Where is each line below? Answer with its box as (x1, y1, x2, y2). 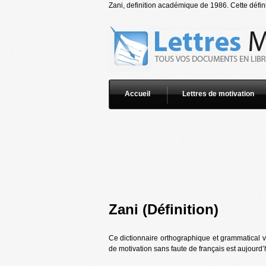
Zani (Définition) (108, 201, 218, 217)
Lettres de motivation (182, 90, 254, 98)
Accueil (124, 90, 150, 98)
